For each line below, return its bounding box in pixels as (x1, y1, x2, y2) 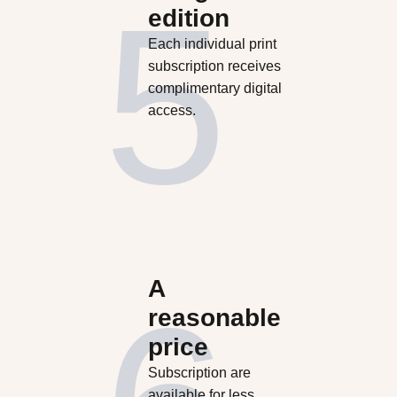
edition (147, 4, 230, 32)
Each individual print (147, 35, 276, 51)
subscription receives (147, 58, 281, 74)
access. (147, 102, 196, 118)
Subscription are (147, 365, 251, 381)
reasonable (147, 304, 281, 332)
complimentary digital (147, 80, 282, 96)
